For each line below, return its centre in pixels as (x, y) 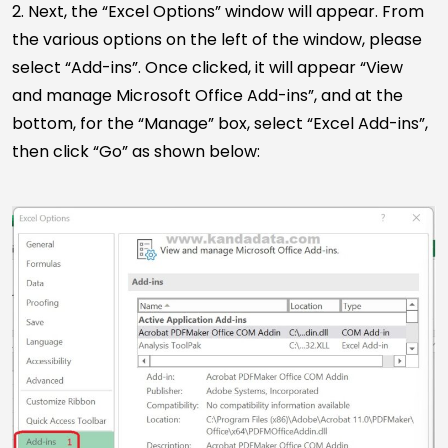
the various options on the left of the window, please (217, 40)
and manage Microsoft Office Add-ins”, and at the (207, 96)
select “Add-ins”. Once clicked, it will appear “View (207, 68)
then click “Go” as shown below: (136, 152)
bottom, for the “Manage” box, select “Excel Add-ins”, (220, 124)
